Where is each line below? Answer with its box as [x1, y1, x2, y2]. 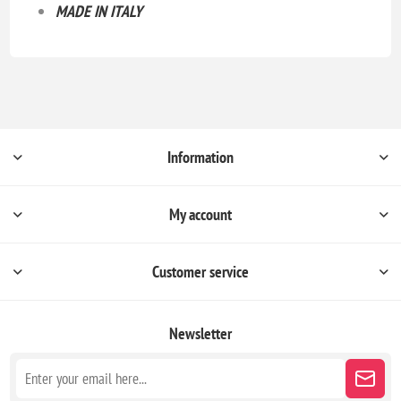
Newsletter [169, 323, 232, 345]
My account [169, 204, 232, 226]
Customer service [152, 261, 249, 283]
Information [167, 147, 234, 168]
